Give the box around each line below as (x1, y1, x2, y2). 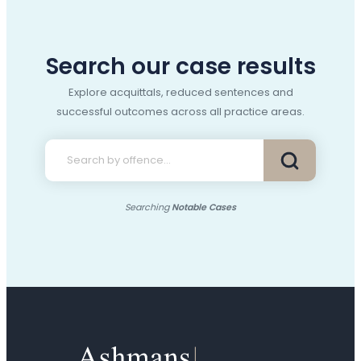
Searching (125, 201, 172, 214)
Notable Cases (172, 201, 236, 214)
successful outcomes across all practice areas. (56, 104, 305, 120)
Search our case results (45, 51, 316, 83)
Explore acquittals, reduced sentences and (68, 85, 293, 101)
